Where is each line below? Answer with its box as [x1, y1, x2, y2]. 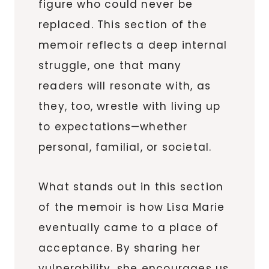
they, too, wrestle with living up [38, 98, 221, 113]
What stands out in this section [38, 179, 224, 194]
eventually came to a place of [38, 220, 219, 235]
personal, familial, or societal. [38, 139, 212, 154]
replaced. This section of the [38, 17, 207, 32]
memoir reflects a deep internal [38, 37, 228, 52]
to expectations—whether [38, 119, 188, 134]
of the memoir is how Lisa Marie [38, 199, 225, 214]
